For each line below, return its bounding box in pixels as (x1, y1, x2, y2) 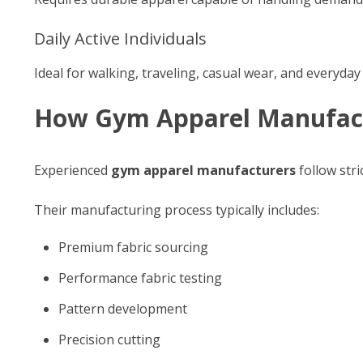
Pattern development (58, 300, 187, 318)
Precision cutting (58, 331, 160, 348)
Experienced (34, 161, 111, 179)
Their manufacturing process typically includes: (34, 201, 319, 219)
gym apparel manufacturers (111, 161, 296, 179)
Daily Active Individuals (34, 28, 207, 49)
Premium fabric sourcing (58, 238, 208, 256)
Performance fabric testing (58, 269, 222, 287)
